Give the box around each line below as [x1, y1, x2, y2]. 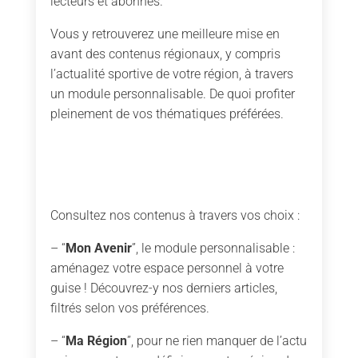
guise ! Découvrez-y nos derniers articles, [50, 280, 277, 296]
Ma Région [65, 332, 127, 348]
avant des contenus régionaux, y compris [50, 46, 280, 62]
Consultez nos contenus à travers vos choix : [50, 207, 300, 223]
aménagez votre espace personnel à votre [50, 260, 284, 276]
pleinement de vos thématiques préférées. [50, 105, 284, 121]
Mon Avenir [65, 240, 132, 256]
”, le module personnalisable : [131, 240, 295, 256]
